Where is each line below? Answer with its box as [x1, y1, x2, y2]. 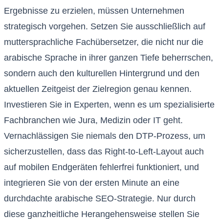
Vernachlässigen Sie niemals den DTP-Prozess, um [4, 131, 205, 141]
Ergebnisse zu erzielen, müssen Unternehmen [4, 6, 184, 16]
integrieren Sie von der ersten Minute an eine [4, 178, 179, 188]
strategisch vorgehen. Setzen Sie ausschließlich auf [4, 22, 205, 32]
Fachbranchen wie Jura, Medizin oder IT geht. [4, 115, 183, 126]
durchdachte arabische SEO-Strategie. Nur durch [4, 194, 196, 204]
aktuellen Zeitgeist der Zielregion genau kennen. [4, 84, 192, 94]
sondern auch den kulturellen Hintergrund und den [4, 68, 199, 79]
